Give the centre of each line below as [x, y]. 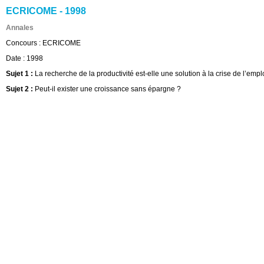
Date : [16, 58]
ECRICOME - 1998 [46, 11]
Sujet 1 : [20, 74]
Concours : [24, 43]
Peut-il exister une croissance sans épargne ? [108, 89]
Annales [20, 28]
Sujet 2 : [20, 89]
